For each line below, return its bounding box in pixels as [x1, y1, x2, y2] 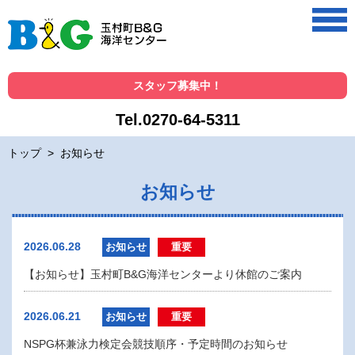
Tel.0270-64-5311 [115, 110, 240, 128]
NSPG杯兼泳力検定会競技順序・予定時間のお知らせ [24, 337, 288, 350]
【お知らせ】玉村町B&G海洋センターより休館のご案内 [24, 267, 302, 281]
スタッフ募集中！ [133, 78, 222, 92]
